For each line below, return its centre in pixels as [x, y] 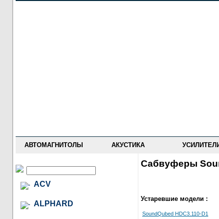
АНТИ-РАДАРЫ [53, 111]
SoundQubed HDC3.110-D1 [175, 213]
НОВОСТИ [53, 26]
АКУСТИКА [128, 145]
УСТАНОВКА [53, 97]
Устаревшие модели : [174, 199]
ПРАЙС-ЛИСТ [53, 40]
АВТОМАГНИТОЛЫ [54, 145]
